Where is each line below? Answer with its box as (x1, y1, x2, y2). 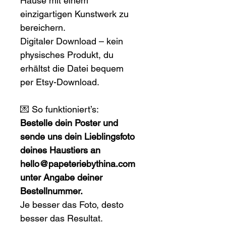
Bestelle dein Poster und (20, 118, 121, 129)
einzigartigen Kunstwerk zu (20, 9, 131, 20)
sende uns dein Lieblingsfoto (20, 131, 137, 142)
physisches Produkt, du (20, 49, 116, 61)
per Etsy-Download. (20, 77, 99, 88)
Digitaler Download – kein (20, 36, 126, 47)
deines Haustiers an (20, 145, 103, 156)
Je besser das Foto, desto (20, 199, 126, 210)
